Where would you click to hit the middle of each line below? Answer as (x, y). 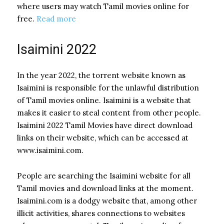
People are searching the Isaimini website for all (104, 175)
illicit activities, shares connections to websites (101, 213)
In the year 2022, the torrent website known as (101, 75)
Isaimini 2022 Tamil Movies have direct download (105, 125)
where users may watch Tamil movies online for (103, 6)
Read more (56, 18)
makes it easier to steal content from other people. (109, 112)
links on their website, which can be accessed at (103, 137)
